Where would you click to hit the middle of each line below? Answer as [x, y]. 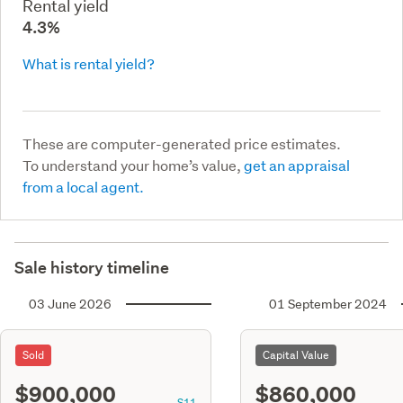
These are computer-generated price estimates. [182, 143]
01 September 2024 [328, 304]
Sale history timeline [92, 267]
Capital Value [296, 354]
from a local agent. [83, 186]
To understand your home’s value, [133, 165]
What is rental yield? [89, 63]
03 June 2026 [70, 304]
